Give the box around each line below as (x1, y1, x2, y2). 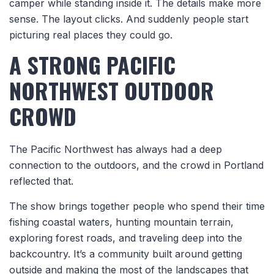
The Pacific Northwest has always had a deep (9, 143, 222, 155)
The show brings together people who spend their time (9, 199, 265, 212)
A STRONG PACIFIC (9, 48, 176, 81)
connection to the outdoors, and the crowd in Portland (9, 158, 264, 171)
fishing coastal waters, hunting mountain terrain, (9, 215, 234, 228)
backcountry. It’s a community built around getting (9, 247, 242, 260)
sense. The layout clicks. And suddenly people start (9, 12, 248, 25)
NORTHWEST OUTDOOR (9, 73, 214, 106)
